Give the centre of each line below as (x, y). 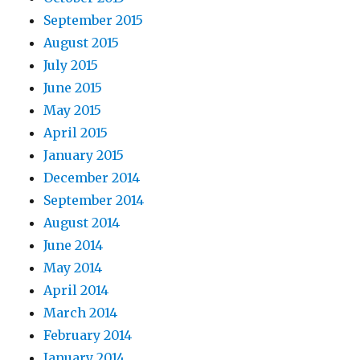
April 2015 (76, 132)
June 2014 (74, 245)
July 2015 (71, 65)
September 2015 (94, 20)
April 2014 (76, 290)
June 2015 (73, 87)
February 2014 (88, 335)
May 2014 (73, 267)
